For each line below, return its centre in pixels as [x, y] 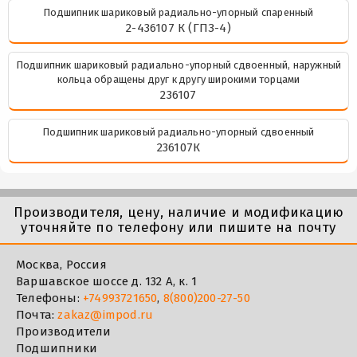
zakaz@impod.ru [106, 315]
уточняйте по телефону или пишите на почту [178, 228]
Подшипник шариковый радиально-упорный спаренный [178, 13]
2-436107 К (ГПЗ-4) [178, 28]
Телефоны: [49, 298]
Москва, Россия [61, 265]
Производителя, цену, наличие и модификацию [178, 213]
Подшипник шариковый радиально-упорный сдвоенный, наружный [178, 65]
